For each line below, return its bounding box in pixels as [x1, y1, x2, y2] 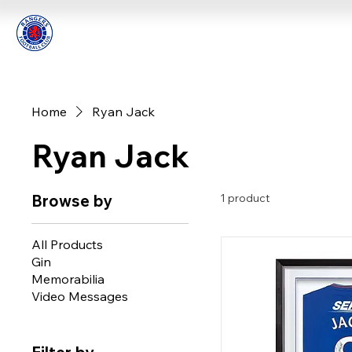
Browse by [31, 190, 112, 211]
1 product [220, 190, 269, 205]
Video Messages [31, 288, 128, 304]
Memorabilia [31, 270, 104, 287]
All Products [31, 236, 103, 252]
